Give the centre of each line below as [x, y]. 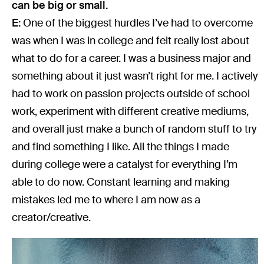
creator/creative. [51, 217]
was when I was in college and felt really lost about [131, 40]
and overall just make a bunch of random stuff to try [134, 129]
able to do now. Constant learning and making [121, 182]
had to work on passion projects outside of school [131, 93]
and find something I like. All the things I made [121, 146]
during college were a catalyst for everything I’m [125, 164]
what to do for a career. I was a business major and [132, 58]
